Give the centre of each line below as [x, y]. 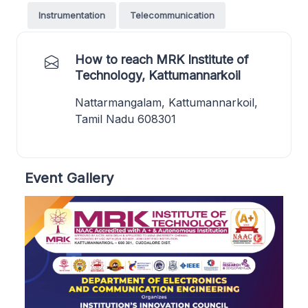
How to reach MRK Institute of [162, 60]
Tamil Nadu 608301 [125, 119]
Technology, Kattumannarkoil [158, 76]
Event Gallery [69, 178]
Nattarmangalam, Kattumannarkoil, [166, 103]
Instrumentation [72, 15]
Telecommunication [172, 15]
